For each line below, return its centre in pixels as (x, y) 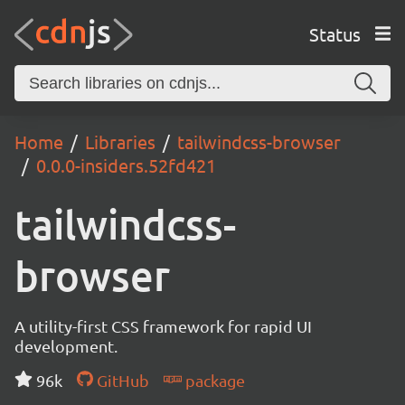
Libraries (120, 141)
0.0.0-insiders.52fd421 (126, 165)
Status (334, 33)
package (213, 380)
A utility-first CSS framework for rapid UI (163, 326)
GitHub (121, 380)
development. (66, 346)
